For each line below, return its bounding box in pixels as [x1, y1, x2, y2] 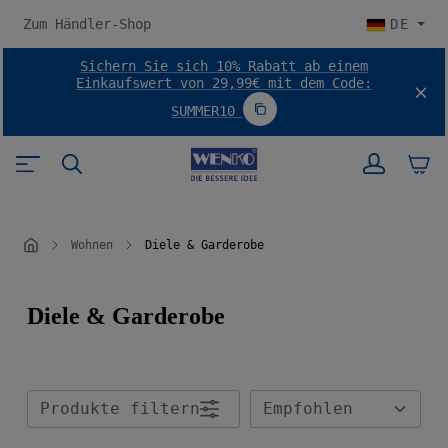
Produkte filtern [40, 399, 200, 418]
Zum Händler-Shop [23, 15, 151, 32]
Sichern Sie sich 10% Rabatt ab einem [80, 58, 368, 74]
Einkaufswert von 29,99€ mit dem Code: [76, 75, 372, 91]
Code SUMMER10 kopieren [252, 106, 434, 122]
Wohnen [71, 238, 113, 252]
